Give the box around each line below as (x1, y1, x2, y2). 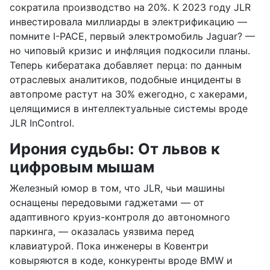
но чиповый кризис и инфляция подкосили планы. (10, 45, 250, 57)
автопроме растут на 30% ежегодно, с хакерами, (10, 88, 247, 101)
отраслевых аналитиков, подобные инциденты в (10, 74, 241, 86)
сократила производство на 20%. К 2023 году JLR (10, 1, 251, 14)
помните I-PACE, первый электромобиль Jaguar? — (10, 30, 255, 43)
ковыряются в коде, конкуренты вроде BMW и (10, 254, 233, 267)
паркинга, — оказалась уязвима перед (10, 225, 194, 238)
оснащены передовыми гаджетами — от (10, 196, 204, 209)
